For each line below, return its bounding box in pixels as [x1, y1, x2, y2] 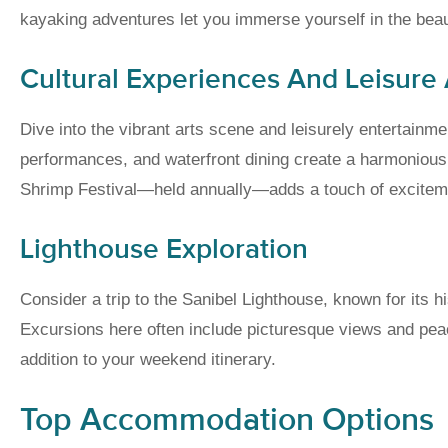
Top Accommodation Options [20, 401, 434, 440]
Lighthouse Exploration [20, 233, 308, 266]
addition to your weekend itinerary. [20, 350, 276, 369]
